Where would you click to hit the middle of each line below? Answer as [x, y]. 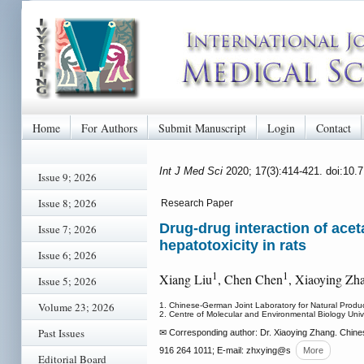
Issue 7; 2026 [67, 229]
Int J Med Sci [193, 171]
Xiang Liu [186, 279]
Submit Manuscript [202, 128]
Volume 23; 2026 [76, 307]
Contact [334, 128]
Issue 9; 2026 [67, 177]
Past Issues [61, 333]
